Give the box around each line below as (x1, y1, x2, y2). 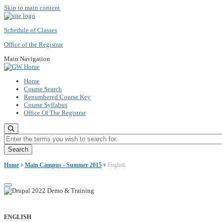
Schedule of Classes (4, 26, 57, 34)
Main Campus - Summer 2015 (25, 162, 102, 168)
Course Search (24, 85, 62, 93)
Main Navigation (4, 55, 50, 62)
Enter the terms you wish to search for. (3, 133, 105, 141)
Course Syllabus (24, 101, 67, 109)
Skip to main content (4, 4, 60, 11)
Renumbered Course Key (24, 93, 91, 101)
